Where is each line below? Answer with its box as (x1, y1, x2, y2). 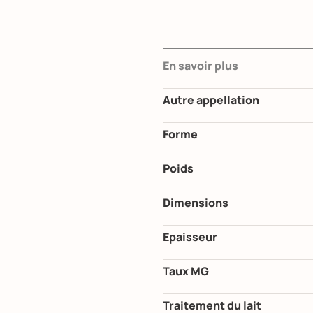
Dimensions (163, 195, 228, 211)
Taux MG (163, 263, 209, 279)
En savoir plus (163, 58, 238, 74)
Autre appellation (163, 92, 259, 108)
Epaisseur (163, 229, 217, 245)
